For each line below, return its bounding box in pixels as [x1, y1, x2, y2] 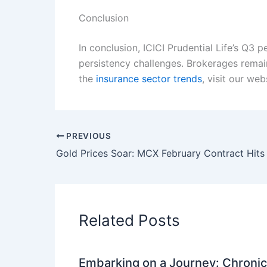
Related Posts [79, 211, 180, 230]
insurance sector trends [96, 73, 202, 85]
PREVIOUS [64, 131, 111, 141]
